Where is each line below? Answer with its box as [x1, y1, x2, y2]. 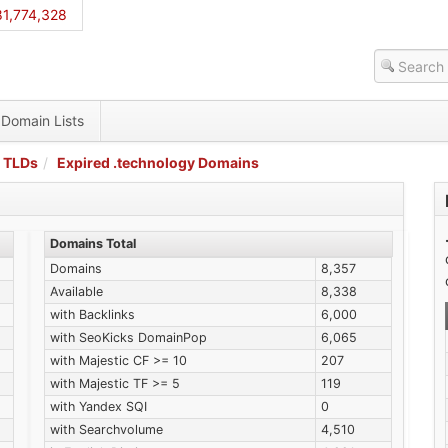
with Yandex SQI [50, 399, 148, 414]
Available [50, 284, 104, 299]
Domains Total [50, 236, 137, 251]
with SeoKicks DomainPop [50, 330, 208, 345]
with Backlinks [50, 307, 136, 322]
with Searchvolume [50, 422, 164, 437]
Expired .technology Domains [57, 154, 259, 171]
